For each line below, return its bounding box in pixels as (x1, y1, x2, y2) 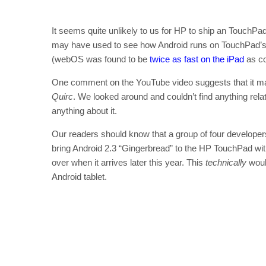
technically (205, 157, 246, 167)
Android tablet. (52, 172, 107, 182)
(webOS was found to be (52, 54, 150, 64)
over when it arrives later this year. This (52, 157, 205, 167)
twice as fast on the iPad (150, 54, 244, 64)
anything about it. (52, 106, 117, 116)
